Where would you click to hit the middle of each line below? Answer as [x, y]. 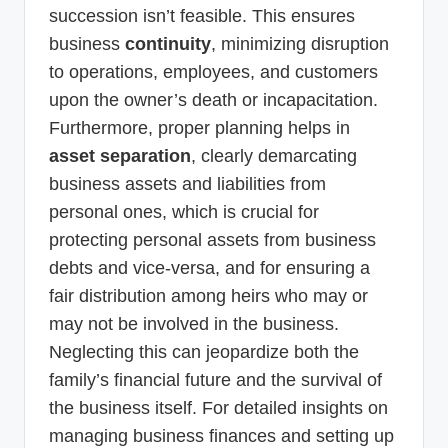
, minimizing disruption [300, 43]
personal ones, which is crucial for [184, 211]
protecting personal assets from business [212, 239]
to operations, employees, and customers [213, 71]
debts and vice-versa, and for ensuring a [209, 267]
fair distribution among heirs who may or [208, 295]
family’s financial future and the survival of [215, 379]
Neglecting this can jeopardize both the [204, 351]
